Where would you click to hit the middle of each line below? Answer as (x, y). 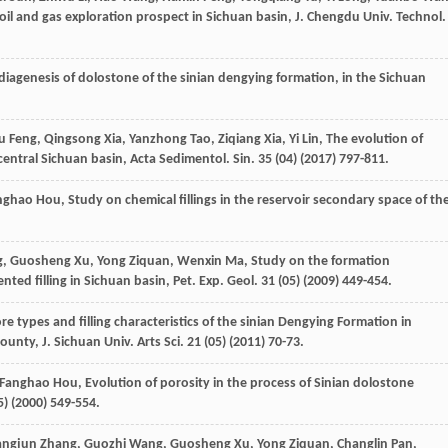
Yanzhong (158, 139)
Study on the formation (320, 261)
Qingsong (72, 139)
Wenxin (199, 261)
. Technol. (417, 17)
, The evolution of (371, 139)
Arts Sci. (160, 342)
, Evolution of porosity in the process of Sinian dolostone (246, 383)
